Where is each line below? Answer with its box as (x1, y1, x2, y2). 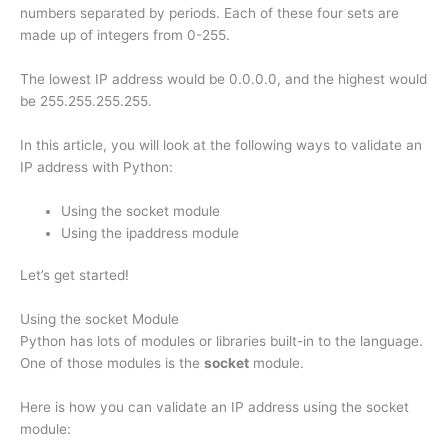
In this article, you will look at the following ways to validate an (20, 137, 422, 154)
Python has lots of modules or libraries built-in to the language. (20, 333, 423, 350)
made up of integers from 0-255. (20, 27, 230, 44)
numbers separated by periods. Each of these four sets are (20, 5, 399, 22)
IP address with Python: (20, 159, 173, 176)
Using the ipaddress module (61, 224, 240, 241)
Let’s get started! (20, 267, 129, 284)
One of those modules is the (20, 355, 204, 372)
